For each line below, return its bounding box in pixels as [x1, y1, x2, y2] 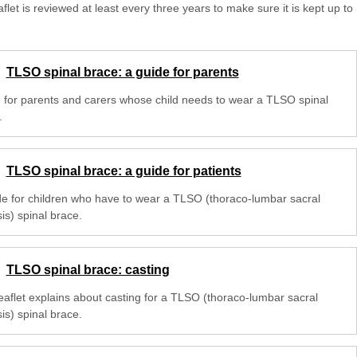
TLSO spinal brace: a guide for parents [6, 65, 239, 80]
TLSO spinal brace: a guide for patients [6, 164, 241, 178]
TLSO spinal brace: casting [6, 262, 170, 277]
